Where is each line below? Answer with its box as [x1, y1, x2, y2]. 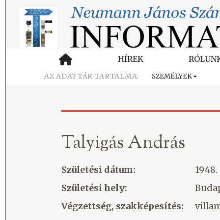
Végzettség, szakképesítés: [61, 200, 184, 212]
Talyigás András [61, 131, 185, 157]
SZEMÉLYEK [152, 72, 192, 81]
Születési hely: [61, 182, 127, 194]
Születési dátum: [61, 164, 136, 176]
